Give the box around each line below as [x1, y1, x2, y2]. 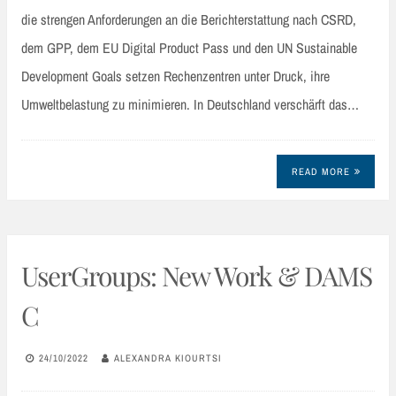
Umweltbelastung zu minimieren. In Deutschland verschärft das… [21, 94, 359, 114]
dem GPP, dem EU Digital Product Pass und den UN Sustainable [21, 37, 357, 57]
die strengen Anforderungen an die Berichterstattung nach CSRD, [21, 9, 356, 29]
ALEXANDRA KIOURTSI [114, 351, 222, 364]
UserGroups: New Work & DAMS [21, 258, 372, 294]
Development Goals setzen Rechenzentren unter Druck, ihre [21, 65, 330, 86]
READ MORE [291, 165, 350, 179]
